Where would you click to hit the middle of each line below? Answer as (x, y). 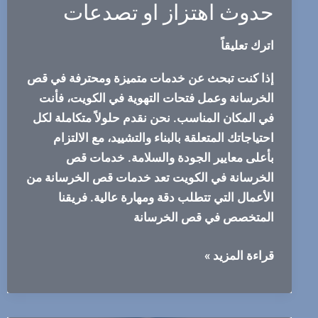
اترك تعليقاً (247, 45)
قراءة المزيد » (239, 255)
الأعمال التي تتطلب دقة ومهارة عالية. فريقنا (166, 198)
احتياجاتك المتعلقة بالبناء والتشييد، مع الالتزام (163, 138)
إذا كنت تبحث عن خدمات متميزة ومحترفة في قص (150, 78)
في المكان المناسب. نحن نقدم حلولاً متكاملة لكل (153, 118)
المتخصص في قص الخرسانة (203, 218)
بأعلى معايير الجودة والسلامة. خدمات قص (170, 158)
